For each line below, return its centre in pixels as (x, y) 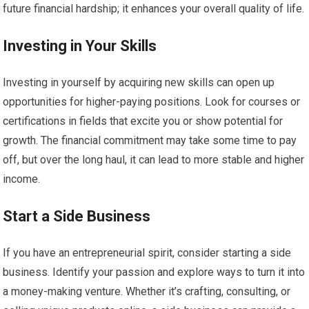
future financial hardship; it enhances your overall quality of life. (154, 9)
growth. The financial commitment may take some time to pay (150, 140)
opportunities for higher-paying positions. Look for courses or (152, 102)
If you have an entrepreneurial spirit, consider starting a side (147, 253)
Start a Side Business (77, 216)
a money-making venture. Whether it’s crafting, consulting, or (147, 291)
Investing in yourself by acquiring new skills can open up (139, 82)
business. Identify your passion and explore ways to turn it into (154, 272)
